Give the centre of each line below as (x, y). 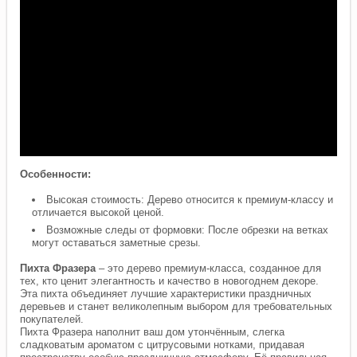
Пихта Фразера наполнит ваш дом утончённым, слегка (153, 332)
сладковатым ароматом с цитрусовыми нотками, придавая (163, 345)
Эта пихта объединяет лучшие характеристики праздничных (166, 294)
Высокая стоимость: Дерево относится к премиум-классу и (190, 200)
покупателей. (52, 320)
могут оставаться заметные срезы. (117, 243)
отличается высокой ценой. (98, 213)
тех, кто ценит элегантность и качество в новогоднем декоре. (170, 281)
